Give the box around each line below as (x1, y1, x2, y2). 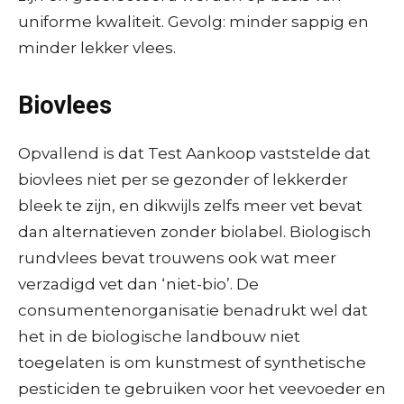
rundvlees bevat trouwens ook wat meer (18, 248, 336, 267)
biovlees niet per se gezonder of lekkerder (18, 170, 348, 188)
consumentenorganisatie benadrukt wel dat (18, 300, 368, 319)
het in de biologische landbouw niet (18, 326, 300, 345)
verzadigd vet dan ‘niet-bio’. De (18, 274, 259, 293)
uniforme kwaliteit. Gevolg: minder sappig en (18, 12, 369, 31)
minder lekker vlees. (18, 38, 176, 57)
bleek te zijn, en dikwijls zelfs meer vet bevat (18, 196, 363, 215)
